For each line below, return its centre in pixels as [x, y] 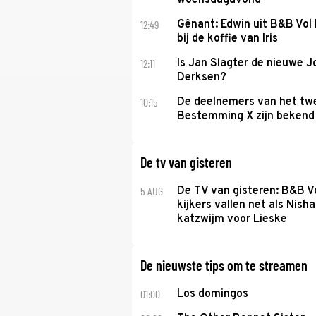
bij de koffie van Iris [227, 39]
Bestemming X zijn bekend [245, 116]
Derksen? [201, 78]
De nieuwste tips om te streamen [224, 265]
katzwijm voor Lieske [232, 219]
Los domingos [212, 294]
